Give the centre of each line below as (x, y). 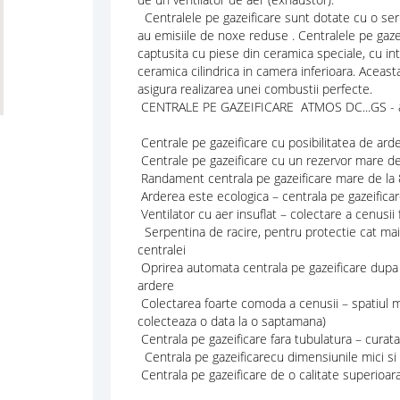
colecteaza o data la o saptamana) (233, 321)
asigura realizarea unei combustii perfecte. (256, 88)
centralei (161, 249)
